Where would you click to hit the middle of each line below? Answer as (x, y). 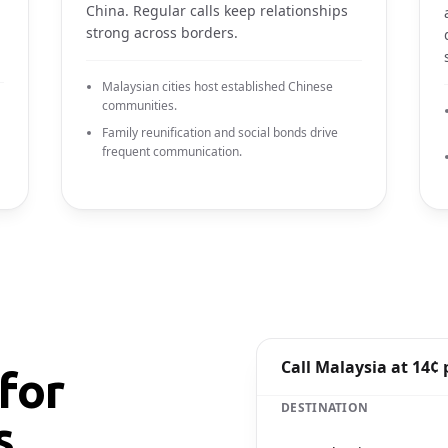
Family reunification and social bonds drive (220, 132)
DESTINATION (325, 407)
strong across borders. (162, 32)
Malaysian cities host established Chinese (218, 86)
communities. (140, 105)
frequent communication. (172, 151)
